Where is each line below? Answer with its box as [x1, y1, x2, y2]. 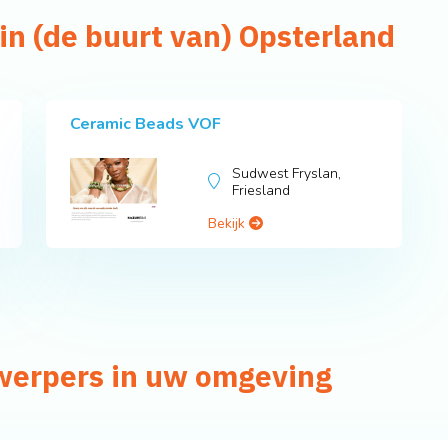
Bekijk [208, 214, 250, 234]
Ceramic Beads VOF [70, 113, 221, 136]
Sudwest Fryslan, [232, 164, 342, 184]
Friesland [232, 181, 291, 201]
